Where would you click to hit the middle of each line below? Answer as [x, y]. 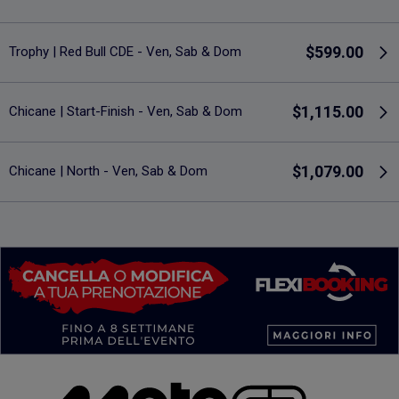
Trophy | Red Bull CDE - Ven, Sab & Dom [125, 52]
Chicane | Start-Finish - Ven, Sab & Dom [126, 112]
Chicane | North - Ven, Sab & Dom [108, 171]
